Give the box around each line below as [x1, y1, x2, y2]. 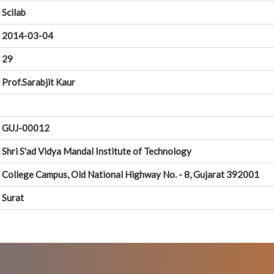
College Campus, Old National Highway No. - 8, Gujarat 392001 [2, 169, 259, 180]
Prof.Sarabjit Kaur [2, 76, 75, 88]
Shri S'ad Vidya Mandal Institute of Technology [2, 146, 191, 157]
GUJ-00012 [2, 122, 50, 134]
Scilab [2, 7, 26, 18]
